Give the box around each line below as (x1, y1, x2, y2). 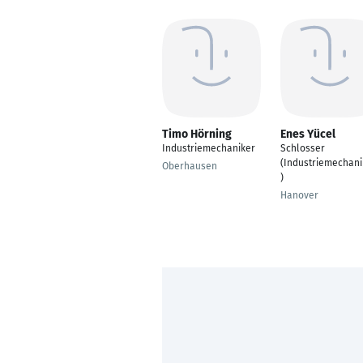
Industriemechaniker (162, 143, 255, 154)
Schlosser (280, 143, 325, 154)
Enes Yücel (280, 127, 335, 141)
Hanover (280, 190, 318, 201)
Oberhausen (162, 160, 217, 172)
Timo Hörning (162, 127, 232, 141)
